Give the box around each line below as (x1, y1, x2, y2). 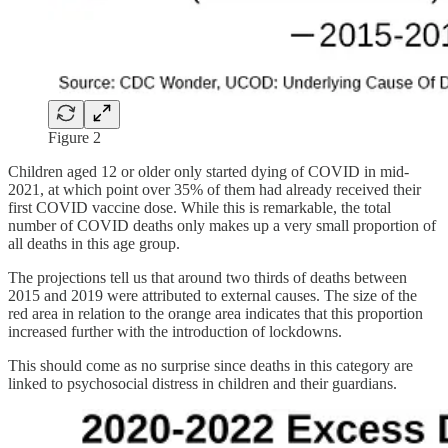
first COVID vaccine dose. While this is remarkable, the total (8, 198, 391, 216)
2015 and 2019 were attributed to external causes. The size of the (8, 286, 417, 304)
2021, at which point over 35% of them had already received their (8, 180, 421, 198)
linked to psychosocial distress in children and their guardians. (8, 374, 397, 392)
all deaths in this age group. (8, 234, 180, 252)
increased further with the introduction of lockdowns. (8, 322, 342, 340)
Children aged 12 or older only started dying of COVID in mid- (8, 162, 409, 180)
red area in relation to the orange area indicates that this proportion (8, 304, 423, 322)
